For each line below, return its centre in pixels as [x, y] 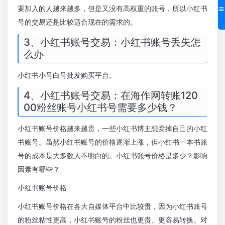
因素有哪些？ [39, 169]
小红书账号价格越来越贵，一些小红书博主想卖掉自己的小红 [113, 129]
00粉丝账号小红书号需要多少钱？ [100, 108]
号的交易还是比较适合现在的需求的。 [77, 22]
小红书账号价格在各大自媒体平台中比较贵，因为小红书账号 [113, 206]
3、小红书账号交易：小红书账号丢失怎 [112, 42]
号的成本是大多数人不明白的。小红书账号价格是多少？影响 [113, 156]
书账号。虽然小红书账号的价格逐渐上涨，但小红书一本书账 [113, 142]
